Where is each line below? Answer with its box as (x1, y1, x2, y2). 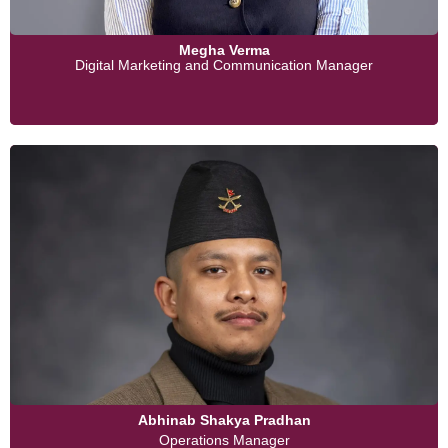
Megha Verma (178, 42, 270, 59)
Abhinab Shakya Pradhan (137, 412, 311, 429)
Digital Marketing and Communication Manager (75, 57, 373, 74)
